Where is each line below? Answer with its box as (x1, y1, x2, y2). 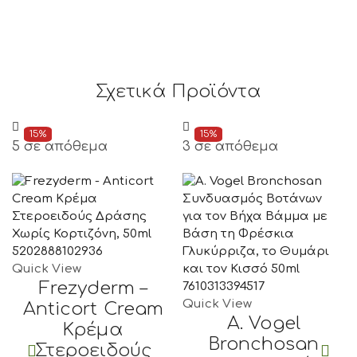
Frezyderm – (38, 277, 148, 298)
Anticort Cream (23, 298, 163, 319)
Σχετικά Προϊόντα (96, 80, 261, 101)
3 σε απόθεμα (182, 139, 279, 154)
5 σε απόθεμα (12, 139, 108, 154)
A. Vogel (227, 312, 300, 333)
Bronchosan (208, 333, 320, 354)
